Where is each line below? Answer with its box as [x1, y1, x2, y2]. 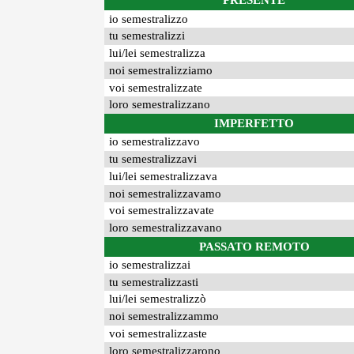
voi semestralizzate [109, 81, 203, 94]
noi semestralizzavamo [109, 186, 222, 200]
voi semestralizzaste [109, 327, 208, 341]
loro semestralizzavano [109, 221, 223, 235]
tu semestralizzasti [109, 275, 199, 288]
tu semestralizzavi [109, 152, 198, 165]
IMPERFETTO [214, 116, 295, 130]
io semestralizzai [109, 258, 191, 271]
